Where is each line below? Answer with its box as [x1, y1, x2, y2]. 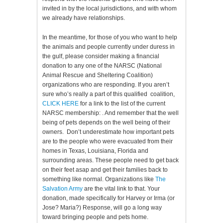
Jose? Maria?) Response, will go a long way [42, 204, 162, 212]
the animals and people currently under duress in [42, 43, 175, 51]
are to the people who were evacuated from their [42, 138, 173, 145]
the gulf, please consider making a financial [42, 53, 159, 60]
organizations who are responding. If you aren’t [42, 81, 169, 89]
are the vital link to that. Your [83, 185, 160, 193]
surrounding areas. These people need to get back [42, 157, 179, 164]
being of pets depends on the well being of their [42, 119, 170, 126]
